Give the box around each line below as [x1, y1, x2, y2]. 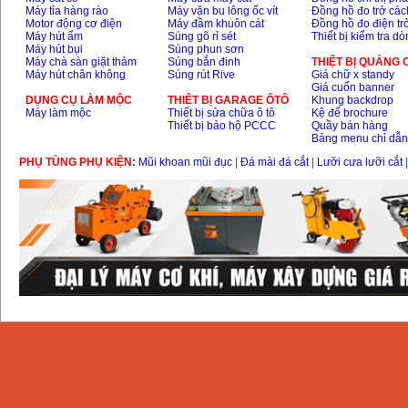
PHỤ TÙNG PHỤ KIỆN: [19, 156, 138, 168]
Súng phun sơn [168, 43, 245, 56]
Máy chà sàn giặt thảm [25, 56, 138, 68]
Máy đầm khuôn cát [168, 17, 265, 30]
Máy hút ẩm [25, 30, 84, 43]
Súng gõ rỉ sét [168, 30, 237, 43]
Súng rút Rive [168, 68, 236, 81]
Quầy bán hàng [311, 119, 389, 132]
